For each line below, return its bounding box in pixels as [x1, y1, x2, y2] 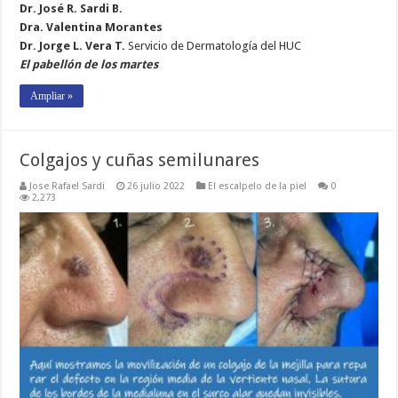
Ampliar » [30, 89, 74, 102]
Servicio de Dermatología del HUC [128, 38, 302, 52]
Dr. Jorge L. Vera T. [20, 38, 129, 52]
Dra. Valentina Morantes [20, 20, 163, 34]
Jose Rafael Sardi [29, 179, 106, 192]
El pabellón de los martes [20, 57, 159, 71]
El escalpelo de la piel [208, 179, 307, 192]
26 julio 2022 [127, 179, 186, 192]
